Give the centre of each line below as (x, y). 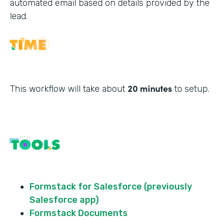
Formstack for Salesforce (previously (111, 187)
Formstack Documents (79, 213)
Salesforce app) (64, 200)
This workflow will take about (69, 89)
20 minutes (150, 88)
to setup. (191, 89)
